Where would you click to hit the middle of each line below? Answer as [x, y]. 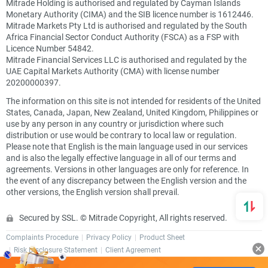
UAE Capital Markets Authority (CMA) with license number [113, 71]
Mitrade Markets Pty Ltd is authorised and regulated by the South [127, 25]
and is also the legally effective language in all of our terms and [121, 158]
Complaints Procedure [42, 237]
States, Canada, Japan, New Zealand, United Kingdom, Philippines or [132, 112]
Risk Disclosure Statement [56, 249]
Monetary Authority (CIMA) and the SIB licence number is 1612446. [130, 14]
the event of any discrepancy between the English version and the [126, 180]
